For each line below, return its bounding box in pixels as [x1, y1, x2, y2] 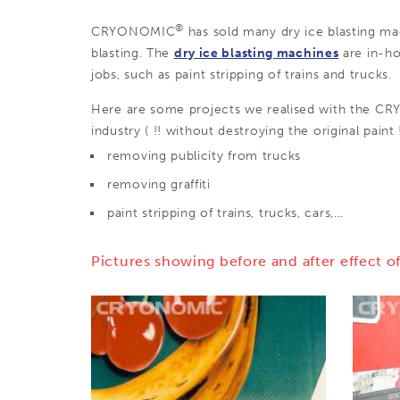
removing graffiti [107, 177, 211, 192]
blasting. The [91, 46, 174, 61]
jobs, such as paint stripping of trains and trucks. [91, 67, 392, 82]
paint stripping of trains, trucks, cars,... [107, 205, 345, 221]
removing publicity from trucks [107, 148, 301, 163]
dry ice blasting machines [173, 46, 339, 61]
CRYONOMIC [91, 24, 176, 39]
